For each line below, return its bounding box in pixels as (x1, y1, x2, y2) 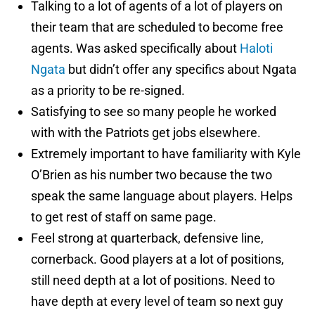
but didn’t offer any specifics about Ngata (65, 62, 297, 77)
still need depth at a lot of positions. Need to (31, 273, 275, 288)
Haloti (240, 41, 273, 56)
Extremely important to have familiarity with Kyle (31, 146, 301, 162)
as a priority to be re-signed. (31, 83, 185, 98)
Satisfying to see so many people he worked (31, 104, 276, 120)
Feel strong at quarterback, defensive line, (31, 231, 264, 246)
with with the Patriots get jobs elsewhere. (31, 125, 261, 141)
